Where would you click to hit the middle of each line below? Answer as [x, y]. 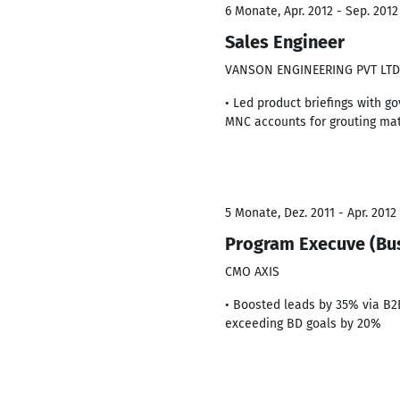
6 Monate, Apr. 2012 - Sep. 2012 [312, 11]
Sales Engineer [285, 42]
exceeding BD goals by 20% [303, 324]
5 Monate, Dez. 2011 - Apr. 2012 [311, 213]
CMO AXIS [252, 272]
